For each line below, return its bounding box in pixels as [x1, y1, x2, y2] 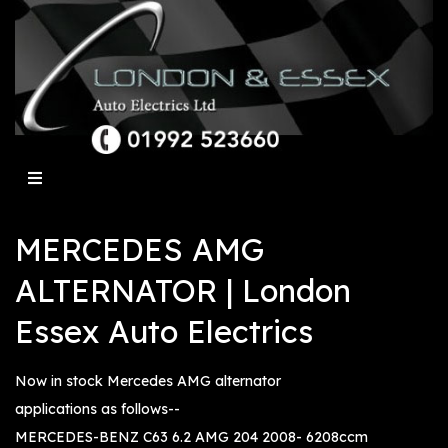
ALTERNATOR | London [15, 271, 351, 311]
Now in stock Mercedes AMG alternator [15, 372, 281, 391]
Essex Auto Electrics [15, 312, 313, 352]
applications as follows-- [15, 400, 180, 419]
